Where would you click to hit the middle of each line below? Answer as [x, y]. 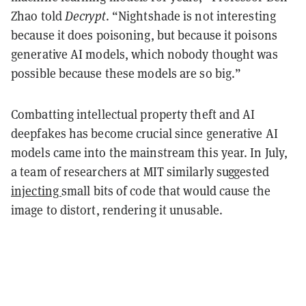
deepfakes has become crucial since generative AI [144, 133]
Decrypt [85, 16]
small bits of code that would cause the [166, 191]
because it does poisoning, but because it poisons [144, 35]
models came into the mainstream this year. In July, [150, 152]
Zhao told [38, 16]
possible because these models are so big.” [126, 73]
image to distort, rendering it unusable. [117, 210]
